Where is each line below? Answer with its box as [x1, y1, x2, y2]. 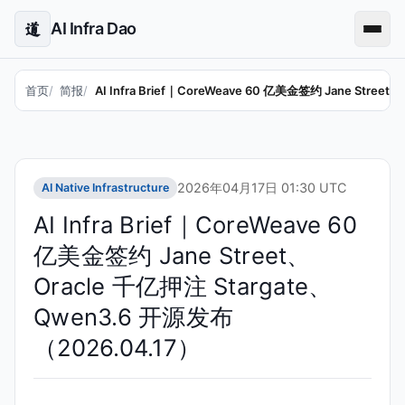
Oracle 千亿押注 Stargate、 [33, 271, 333, 300]
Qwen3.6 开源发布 [33, 302, 234, 331]
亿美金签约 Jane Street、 [33, 240, 311, 269]
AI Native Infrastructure [41, 180, 169, 194]
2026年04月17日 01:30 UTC [176, 180, 346, 196]
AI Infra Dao [51, 19, 137, 38]
